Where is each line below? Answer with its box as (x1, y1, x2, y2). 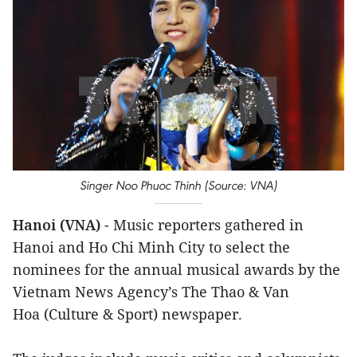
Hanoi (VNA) (13, 215, 100, 235)
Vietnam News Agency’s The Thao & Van (13, 282, 289, 302)
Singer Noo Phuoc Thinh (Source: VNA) (80, 178, 277, 194)
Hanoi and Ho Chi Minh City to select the (13, 237, 290, 257)
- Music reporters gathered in (100, 215, 304, 235)
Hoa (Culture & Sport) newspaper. (13, 304, 242, 324)
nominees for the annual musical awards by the (13, 260, 340, 280)
